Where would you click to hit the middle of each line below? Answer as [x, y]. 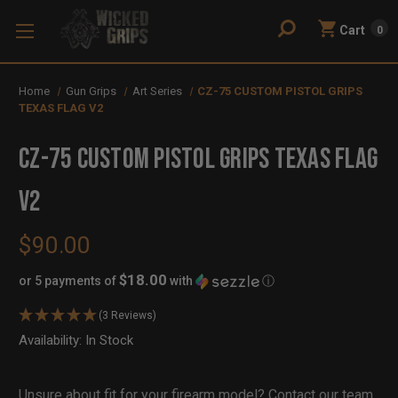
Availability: [52, 340]
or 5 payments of [69, 280]
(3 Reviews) [127, 315]
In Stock [109, 340]
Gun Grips [91, 91]
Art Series [157, 91]
